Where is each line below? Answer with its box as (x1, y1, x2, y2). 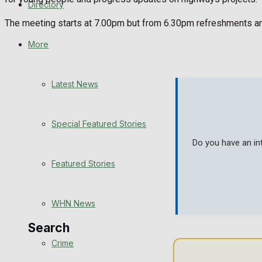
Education (51, 96, 89, 106)
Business (51, 154, 85, 164)
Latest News (51, 79, 98, 89)
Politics (51, 184, 78, 194)
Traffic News (51, 67, 100, 77)
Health (51, 125, 76, 135)
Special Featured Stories (51, 119, 146, 129)
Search (28, 220, 70, 236)
